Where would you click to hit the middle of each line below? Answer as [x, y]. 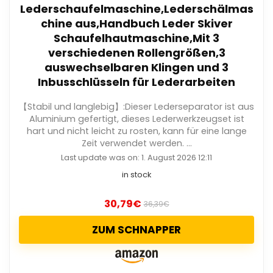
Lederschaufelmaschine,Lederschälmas [136, 9]
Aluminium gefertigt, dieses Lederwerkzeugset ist [136, 119]
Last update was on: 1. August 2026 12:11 [136, 158]
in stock [136, 175]
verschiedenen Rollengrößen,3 [136, 53]
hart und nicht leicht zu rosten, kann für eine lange [136, 131]
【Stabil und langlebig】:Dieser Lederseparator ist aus [136, 107]
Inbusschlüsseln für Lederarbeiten [136, 82]
